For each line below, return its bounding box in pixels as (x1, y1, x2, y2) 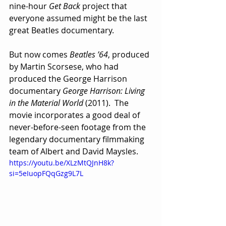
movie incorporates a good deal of (9, 109, 142, 121)
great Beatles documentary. (9, 24, 114, 36)
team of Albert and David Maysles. (9, 145, 142, 157)
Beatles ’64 (70, 48, 108, 60)
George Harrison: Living (63, 85, 147, 96)
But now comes (9, 48, 70, 60)
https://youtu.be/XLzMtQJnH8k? (9, 157, 114, 167)
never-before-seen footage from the (9, 121, 148, 133)
